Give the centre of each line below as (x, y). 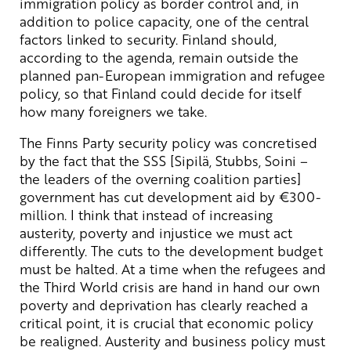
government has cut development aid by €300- (170, 196)
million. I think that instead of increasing (146, 214)
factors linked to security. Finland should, (148, 39)
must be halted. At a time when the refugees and (173, 268)
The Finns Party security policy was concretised (168, 142)
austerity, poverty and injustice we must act (156, 232)
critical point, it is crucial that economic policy (166, 322)
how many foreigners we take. (113, 111)
